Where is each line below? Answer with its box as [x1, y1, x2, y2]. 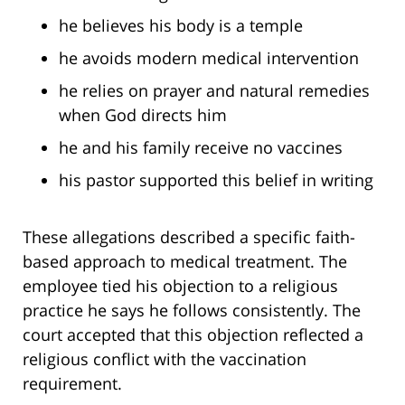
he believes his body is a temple [59, 14, 303, 36]
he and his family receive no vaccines [59, 137, 343, 158]
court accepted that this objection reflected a [23, 324, 363, 345]
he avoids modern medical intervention [59, 47, 359, 69]
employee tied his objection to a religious [23, 275, 338, 297]
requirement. [23, 372, 122, 394]
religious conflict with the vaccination [23, 348, 306, 370]
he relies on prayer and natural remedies [59, 80, 370, 101]
